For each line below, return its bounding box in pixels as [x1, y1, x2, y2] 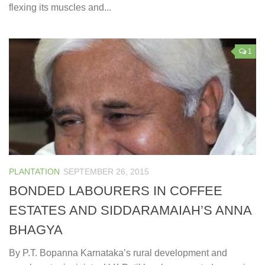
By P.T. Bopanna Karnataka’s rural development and [9, 247, 227, 258]
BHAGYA [9, 222, 63, 237]
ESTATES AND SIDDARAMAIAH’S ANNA [9, 202, 251, 218]
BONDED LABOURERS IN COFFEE [9, 183, 222, 198]
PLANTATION [9, 166, 60, 176]
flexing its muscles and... [9, 2, 111, 12]
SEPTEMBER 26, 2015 [63, 166, 149, 176]
